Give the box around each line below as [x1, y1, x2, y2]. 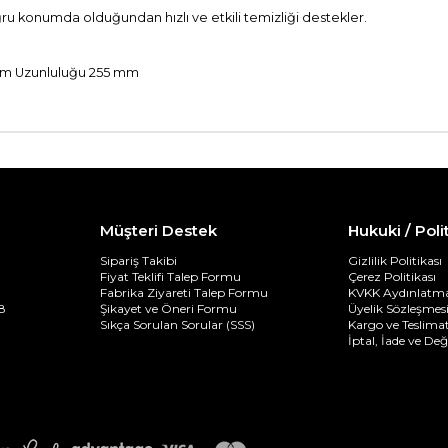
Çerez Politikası [348, 268, 436, 284]
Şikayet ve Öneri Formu [100, 300, 237, 316]
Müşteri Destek [100, 220, 217, 240]
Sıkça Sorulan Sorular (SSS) [100, 316, 255, 332]
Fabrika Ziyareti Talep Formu [100, 284, 268, 300]
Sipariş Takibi [100, 252, 177, 268]
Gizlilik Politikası [348, 252, 442, 268]
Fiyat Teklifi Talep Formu [100, 268, 241, 284]
